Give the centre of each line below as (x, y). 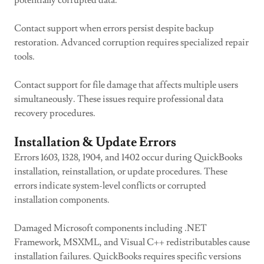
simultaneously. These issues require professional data (119, 99)
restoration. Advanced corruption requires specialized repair (131, 42)
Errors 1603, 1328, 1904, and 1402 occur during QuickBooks (128, 157)
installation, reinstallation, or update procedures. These (121, 171)
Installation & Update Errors (95, 142)
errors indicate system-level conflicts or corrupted (110, 186)
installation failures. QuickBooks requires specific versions (128, 256)
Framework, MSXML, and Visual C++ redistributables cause (132, 242)
